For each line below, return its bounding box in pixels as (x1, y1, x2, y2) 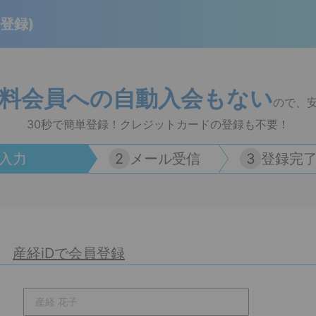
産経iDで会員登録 (13, 245, 125, 262)
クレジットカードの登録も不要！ (120, 117, 289, 131)
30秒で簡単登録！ (27, 117, 120, 131)
